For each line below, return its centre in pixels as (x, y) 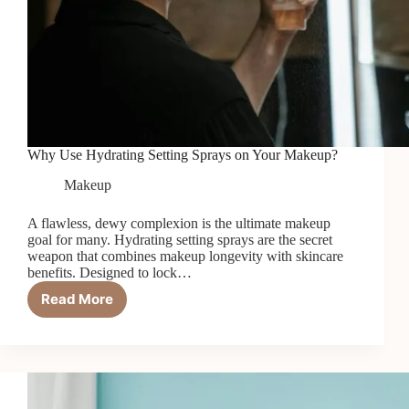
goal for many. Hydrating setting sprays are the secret (180, 239)
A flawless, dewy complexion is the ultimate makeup (179, 223)
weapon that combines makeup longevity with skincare (185, 256)
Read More (77, 299)
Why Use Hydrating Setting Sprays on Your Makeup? (183, 155)
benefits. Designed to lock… (110, 272)
